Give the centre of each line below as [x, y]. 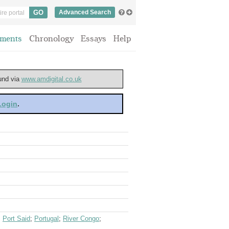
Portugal [47, 219]
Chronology [51, 39]
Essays [94, 39]
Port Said [16, 219]
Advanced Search [85, 12]
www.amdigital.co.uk [51, 79]
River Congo [81, 219]
